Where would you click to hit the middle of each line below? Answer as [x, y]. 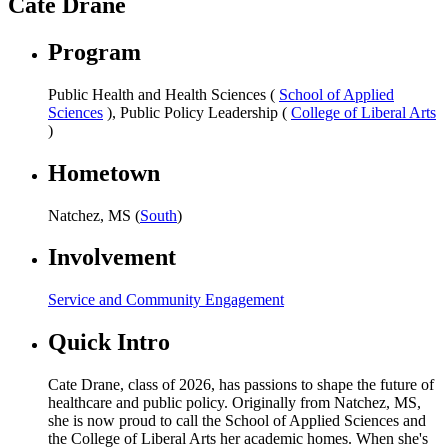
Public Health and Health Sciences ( [163, 94]
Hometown [104, 172]
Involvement [112, 257]
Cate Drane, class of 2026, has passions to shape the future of [241, 385]
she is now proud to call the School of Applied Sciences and [237, 421]
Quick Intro [109, 342]
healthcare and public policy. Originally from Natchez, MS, [234, 403]
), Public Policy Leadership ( [197, 112]
